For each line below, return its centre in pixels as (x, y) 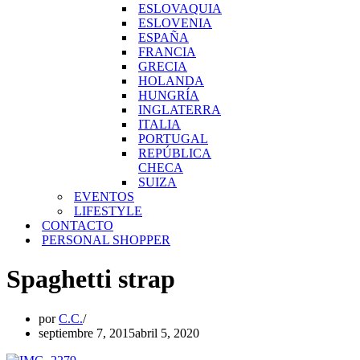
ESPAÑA (164, 37)
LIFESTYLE (108, 211)
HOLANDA (171, 81)
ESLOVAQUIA (180, 8)
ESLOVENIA (175, 23)
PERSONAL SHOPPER (106, 240)
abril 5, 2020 (167, 333)
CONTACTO (78, 225)
